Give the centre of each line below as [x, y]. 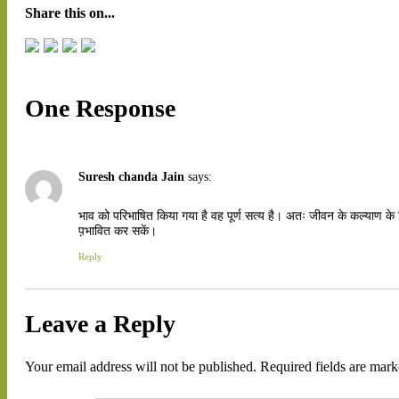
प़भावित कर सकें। [118, 231]
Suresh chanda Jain [131, 177]
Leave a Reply [100, 323]
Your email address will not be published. [141, 367]
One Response [100, 109]
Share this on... [70, 13]
